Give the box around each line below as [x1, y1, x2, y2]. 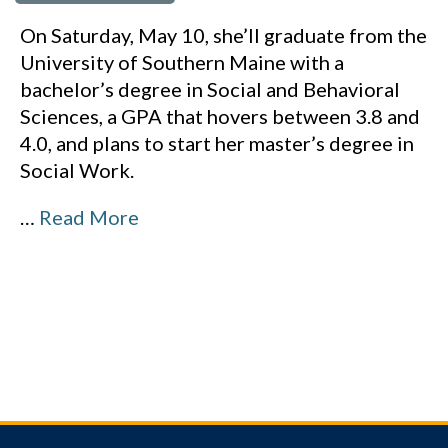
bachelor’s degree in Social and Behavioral [20, 77, 400, 101]
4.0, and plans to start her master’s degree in [20, 131, 414, 155]
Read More [39, 205, 139, 229]
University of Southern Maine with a [20, 50, 344, 74]
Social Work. [20, 158, 134, 182]
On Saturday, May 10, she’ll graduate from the [20, 23, 427, 47]
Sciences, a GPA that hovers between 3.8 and [20, 104, 420, 128]
